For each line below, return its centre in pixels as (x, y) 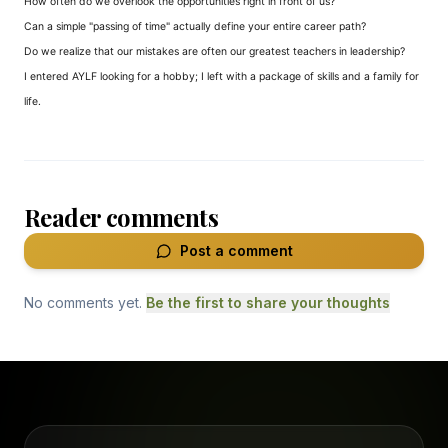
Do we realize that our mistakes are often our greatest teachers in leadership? (214, 51)
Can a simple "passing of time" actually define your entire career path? (195, 26)
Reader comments (121, 217)
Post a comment (236, 250)
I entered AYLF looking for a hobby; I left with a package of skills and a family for (221, 76)
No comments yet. (83, 302)
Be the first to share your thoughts (268, 302)
